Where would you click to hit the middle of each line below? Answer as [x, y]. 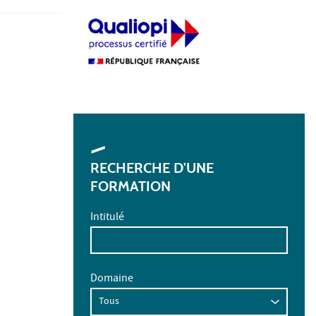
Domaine [112, 280]
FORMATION [130, 186]
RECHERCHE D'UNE [152, 168]
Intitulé [107, 218]
